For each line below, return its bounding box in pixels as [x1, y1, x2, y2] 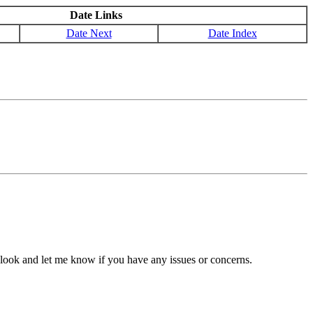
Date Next [66, 27, 112, 39]
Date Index [208, 27, 257, 39]
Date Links [70, 9, 122, 21]
